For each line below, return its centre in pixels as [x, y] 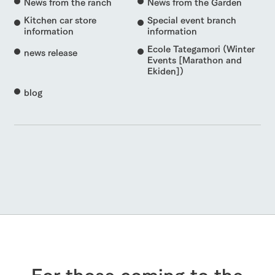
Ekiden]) [165, 70]
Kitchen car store [60, 19]
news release [50, 52]
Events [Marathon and [194, 59]
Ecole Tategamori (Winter [201, 48]
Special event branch [192, 19]
